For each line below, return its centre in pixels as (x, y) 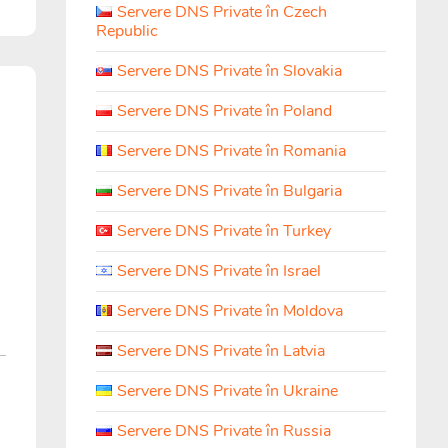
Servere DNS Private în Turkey (224, 231)
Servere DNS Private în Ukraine (227, 391)
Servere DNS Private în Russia (224, 431)
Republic (127, 31)
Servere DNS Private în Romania (231, 151)
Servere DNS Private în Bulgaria (229, 191)
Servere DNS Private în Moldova (230, 311)
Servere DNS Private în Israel (219, 271)
